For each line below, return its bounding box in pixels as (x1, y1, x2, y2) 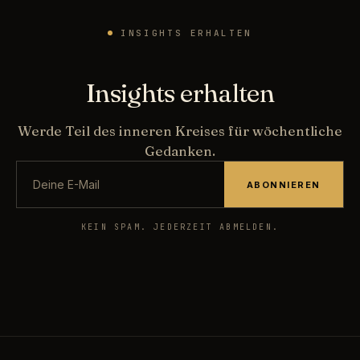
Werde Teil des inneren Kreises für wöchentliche (18, 122, 342, 140)
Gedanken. (145, 142, 215, 160)
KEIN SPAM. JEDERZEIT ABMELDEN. (80, 222, 279, 233)
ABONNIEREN (246, 178, 321, 190)
